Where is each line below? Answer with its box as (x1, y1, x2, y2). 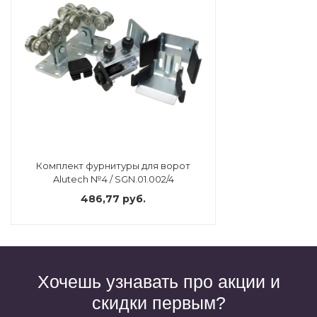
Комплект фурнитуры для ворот (36, 160, 190, 172)
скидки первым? (91, 293, 226, 313)
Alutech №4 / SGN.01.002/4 (52, 173, 174, 185)
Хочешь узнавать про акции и (37, 272, 280, 292)
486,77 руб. (81, 192, 146, 206)
